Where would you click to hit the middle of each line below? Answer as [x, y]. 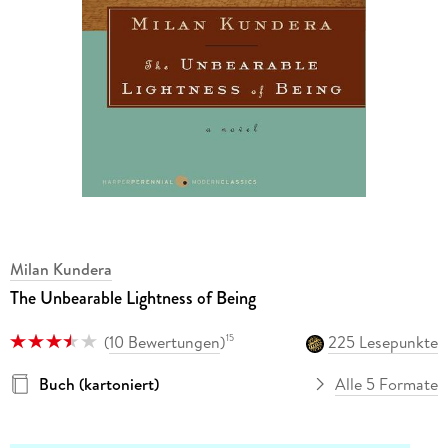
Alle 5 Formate [387, 383]
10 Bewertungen [164, 341]
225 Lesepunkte [383, 341]
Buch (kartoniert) [98, 383]
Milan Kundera [60, 269]
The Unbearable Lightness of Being [132, 298]
